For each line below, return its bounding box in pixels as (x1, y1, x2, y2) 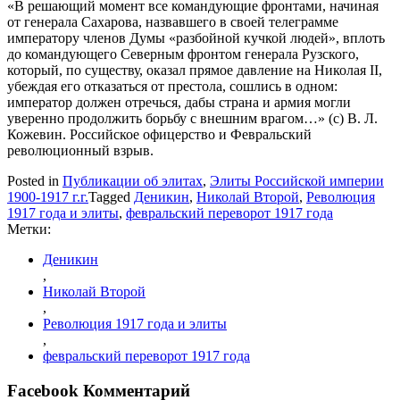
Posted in (7, 172, 62, 188)
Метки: (7, 221, 51, 237)
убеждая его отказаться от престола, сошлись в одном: (7, 78, 337, 94)
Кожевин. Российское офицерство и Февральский (7, 126, 312, 142)
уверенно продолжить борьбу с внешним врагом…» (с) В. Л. (7, 110, 378, 126)
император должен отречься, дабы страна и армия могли (7, 94, 351, 110)
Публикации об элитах (62, 172, 203, 188)
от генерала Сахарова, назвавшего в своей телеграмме (7, 13, 338, 29)
